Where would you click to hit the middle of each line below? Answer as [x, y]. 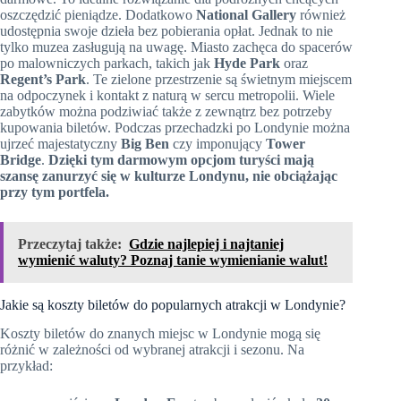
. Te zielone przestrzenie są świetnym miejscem [219, 79]
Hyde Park [247, 63]
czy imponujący [218, 143]
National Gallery [246, 14]
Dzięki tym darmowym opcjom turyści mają [181, 159]
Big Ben [145, 143]
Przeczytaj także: [70, 243]
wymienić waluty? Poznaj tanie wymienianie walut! [173, 260]
